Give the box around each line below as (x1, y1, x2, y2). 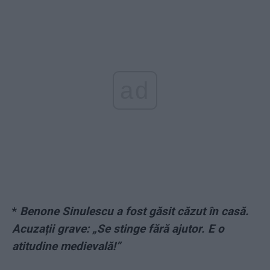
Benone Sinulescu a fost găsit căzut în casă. (20, 204, 249, 219)
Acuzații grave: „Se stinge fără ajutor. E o (12, 222, 224, 236)
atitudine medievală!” (12, 239, 121, 254)
